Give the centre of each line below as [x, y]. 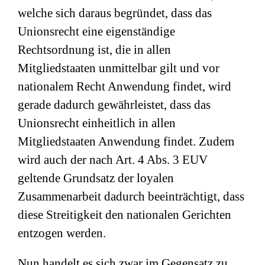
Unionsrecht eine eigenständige [96, 31]
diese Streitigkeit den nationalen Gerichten [125, 215]
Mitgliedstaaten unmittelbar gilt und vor [119, 68]
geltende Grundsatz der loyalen [96, 178]
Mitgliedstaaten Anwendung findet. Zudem [126, 141]
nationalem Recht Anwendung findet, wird [125, 86]
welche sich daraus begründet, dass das [115, 13]
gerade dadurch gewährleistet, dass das [114, 105]
